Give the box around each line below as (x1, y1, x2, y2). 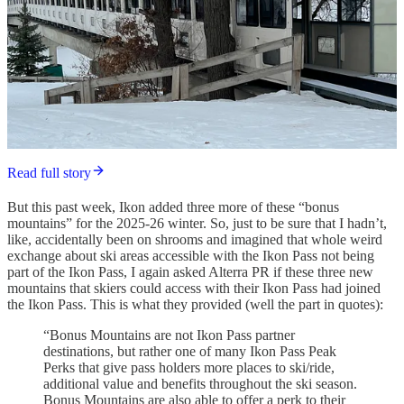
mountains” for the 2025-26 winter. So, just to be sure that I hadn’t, (7, 216, 387, 232)
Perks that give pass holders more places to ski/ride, (43, 360, 335, 376)
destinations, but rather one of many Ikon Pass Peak (43, 344, 336, 360)
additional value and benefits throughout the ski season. (43, 376, 357, 392)
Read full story (7, 165, 91, 181)
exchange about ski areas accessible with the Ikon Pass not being (7, 248, 374, 264)
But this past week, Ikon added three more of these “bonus (7, 199, 339, 216)
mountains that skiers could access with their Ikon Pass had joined (7, 280, 381, 297)
